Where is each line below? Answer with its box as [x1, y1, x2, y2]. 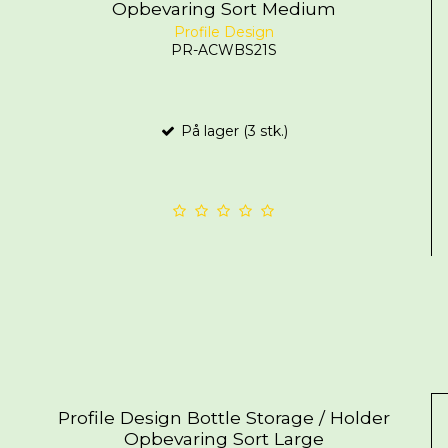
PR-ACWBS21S [170, 40, 277, 59]
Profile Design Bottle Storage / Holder [57, 406, 390, 428]
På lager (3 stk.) [177, 121, 289, 140]
